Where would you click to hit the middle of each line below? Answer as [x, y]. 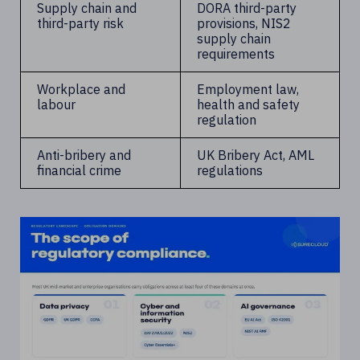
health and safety [248, 104]
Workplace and [81, 89]
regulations [230, 170]
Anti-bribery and [84, 155]
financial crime [79, 170]
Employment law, [248, 89]
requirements [236, 54]
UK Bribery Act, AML [256, 155]
